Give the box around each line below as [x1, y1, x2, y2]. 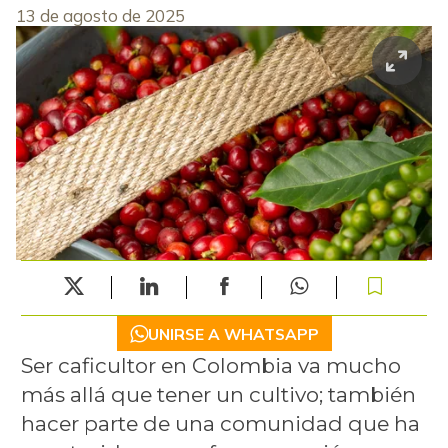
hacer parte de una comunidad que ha [20, 411, 420, 437]
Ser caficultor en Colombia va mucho [20, 353, 401, 379]
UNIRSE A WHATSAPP [147, 323, 319, 344]
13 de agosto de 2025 [16, 4, 185, 26]
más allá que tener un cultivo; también [20, 382, 416, 408]
